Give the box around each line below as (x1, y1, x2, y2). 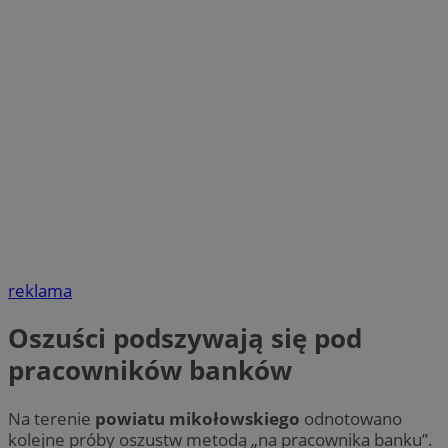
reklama (8, 279, 72, 303)
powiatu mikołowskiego (95, 406, 300, 430)
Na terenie (8, 406, 95, 430)
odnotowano (300, 406, 402, 430)
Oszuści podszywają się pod (8, 320, 362, 357)
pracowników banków (8, 352, 292, 389)
